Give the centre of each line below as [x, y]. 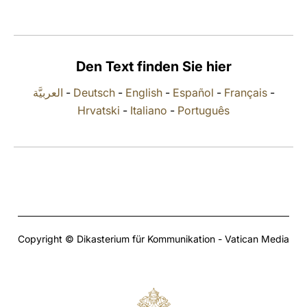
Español [193, 93]
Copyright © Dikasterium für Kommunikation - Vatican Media [153, 239]
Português [204, 110]
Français [245, 93]
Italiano [149, 110]
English [144, 93]
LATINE [235, 23]
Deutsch [94, 93]
